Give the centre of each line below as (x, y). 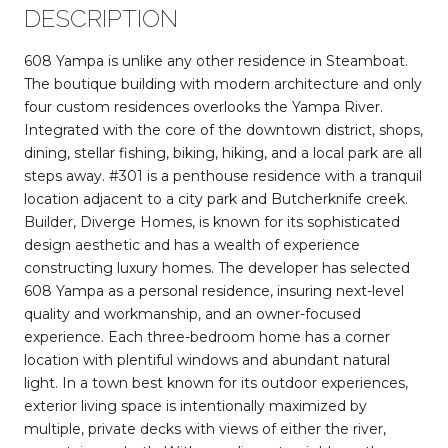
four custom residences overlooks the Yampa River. (203, 106)
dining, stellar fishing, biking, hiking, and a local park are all (223, 152)
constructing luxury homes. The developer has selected (217, 267)
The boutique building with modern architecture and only (223, 83)
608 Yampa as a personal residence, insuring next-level (214, 290)
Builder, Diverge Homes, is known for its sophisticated (212, 221)
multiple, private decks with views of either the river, (205, 428)
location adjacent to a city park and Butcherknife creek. (216, 198)
